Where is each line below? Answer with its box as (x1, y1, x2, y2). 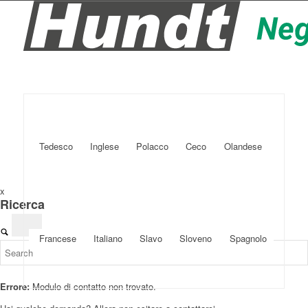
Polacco (136, 139, 169, 153)
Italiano (93, 231, 122, 245)
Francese (38, 231, 76, 245)
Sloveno (179, 231, 212, 245)
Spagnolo (229, 231, 267, 245)
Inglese (89, 139, 119, 153)
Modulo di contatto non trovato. (30, 280, 156, 293)
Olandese (223, 139, 262, 153)
